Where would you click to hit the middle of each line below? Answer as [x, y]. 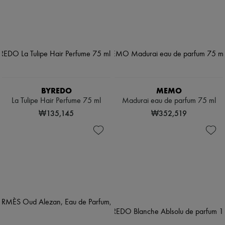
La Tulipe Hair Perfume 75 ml [56, 101]
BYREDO [56, 91]
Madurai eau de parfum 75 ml [169, 101]
